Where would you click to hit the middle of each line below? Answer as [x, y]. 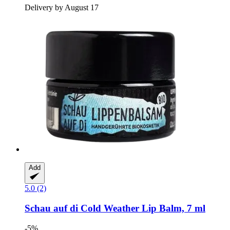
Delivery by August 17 [62, 8]
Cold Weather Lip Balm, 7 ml [142, 208]
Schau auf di [51, 208]
